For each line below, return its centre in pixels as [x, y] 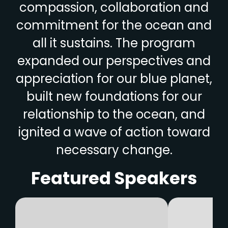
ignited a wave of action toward [114, 132]
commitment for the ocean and [114, 25]
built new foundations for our [114, 96]
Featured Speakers [114, 178]
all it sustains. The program [114, 43]
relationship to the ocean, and [114, 114]
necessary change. [114, 150]
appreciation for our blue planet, [114, 79]
